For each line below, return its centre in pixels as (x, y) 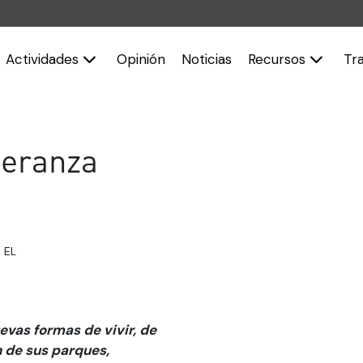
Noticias (207, 59)
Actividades (45, 59)
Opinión (141, 59)
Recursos (279, 59)
